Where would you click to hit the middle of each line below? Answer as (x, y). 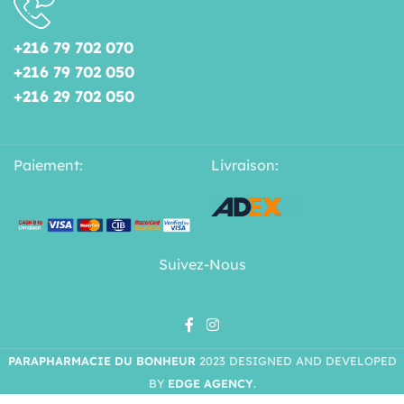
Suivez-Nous (202, 264)
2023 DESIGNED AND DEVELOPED (298, 361)
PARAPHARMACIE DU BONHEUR (101, 361)
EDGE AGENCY (210, 384)
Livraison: (245, 165)
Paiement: (48, 165)
